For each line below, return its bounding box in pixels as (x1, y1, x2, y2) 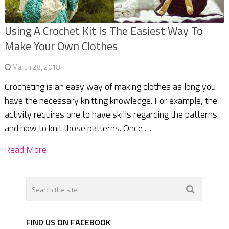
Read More (4, 143, 47, 157)
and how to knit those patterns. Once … (4, 121, 151, 135)
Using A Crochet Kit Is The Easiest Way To (4, 22, 203, 40)
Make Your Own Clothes (4, 37, 118, 55)
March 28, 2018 (12, 61, 60, 73)
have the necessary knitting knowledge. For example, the (4, 94, 217, 108)
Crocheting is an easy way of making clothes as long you (4, 80, 216, 94)
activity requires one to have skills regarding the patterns (4, 107, 217, 122)
